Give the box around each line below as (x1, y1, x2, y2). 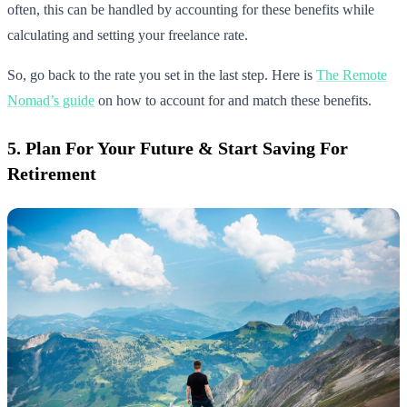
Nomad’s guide (7, 92, 94, 108)
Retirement (7, 163, 96, 184)
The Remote (316, 66, 387, 83)
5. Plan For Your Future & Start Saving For (7, 137, 348, 158)
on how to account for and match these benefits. (94, 92, 372, 108)
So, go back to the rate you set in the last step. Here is (7, 66, 316, 83)
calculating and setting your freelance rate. (7, 26, 248, 43)
